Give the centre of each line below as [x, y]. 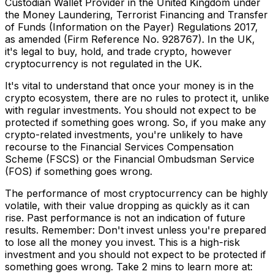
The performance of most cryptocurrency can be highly [136, 194]
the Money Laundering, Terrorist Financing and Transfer [136, 15]
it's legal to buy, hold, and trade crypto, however [118, 52]
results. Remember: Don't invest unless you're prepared [135, 230]
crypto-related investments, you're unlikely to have [124, 135]
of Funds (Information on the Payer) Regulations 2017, [131, 27]
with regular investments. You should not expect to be [131, 110]
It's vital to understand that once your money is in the [129, 86]
